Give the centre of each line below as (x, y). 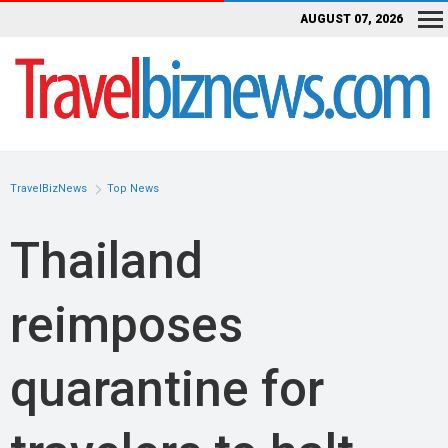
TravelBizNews (48, 189)
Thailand (106, 260)
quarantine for (167, 388)
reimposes (126, 324)
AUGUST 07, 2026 (351, 19)
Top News (133, 189)
